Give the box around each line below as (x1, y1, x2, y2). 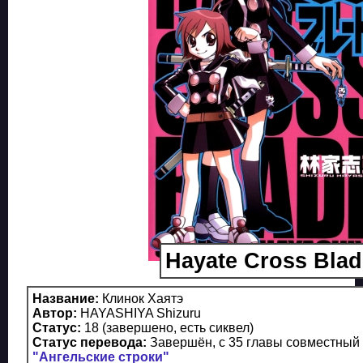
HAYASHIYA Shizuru (77, 306, 201, 320)
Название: (32, 292, 99, 305)
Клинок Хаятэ (99, 292, 183, 305)
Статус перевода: (32, 335, 147, 349)
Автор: (32, 306, 77, 320)
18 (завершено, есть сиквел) (81, 321, 254, 335)
